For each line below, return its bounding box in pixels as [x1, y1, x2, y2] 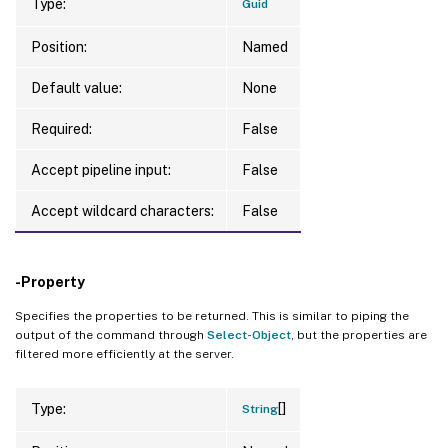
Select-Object [207, 327, 291, 342]
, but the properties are [291, 327, 427, 342]
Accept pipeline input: [31, 161, 171, 178]
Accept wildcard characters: [31, 202, 214, 219]
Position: [31, 38, 87, 55]
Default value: [31, 79, 122, 96]
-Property [15, 273, 85, 290]
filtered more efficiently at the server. [15, 346, 234, 361]
